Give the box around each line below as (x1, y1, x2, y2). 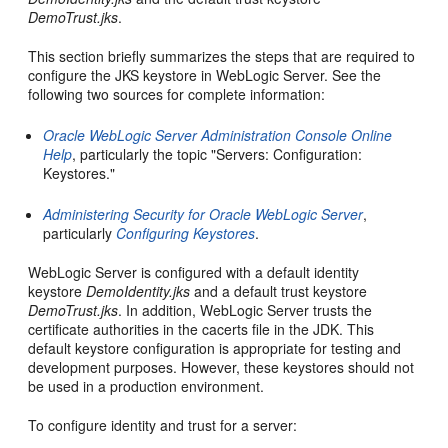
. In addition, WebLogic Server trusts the (118, 300, 373, 321)
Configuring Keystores (116, 223, 256, 244)
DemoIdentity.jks (86, 281, 191, 302)
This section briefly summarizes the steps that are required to (28, 46, 416, 67)
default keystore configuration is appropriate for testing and (28, 338, 402, 359)
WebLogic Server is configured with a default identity (28, 262, 360, 283)
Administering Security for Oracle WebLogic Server (43, 204, 364, 225)
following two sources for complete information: (28, 84, 326, 105)
